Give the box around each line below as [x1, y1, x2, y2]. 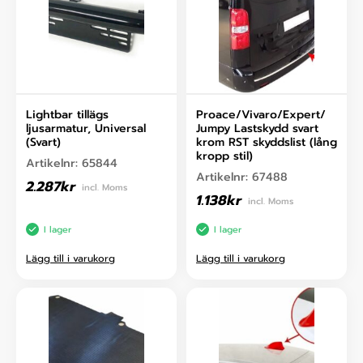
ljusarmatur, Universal [26, 120, 146, 138]
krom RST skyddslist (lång [196, 134, 337, 152]
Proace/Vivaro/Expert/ [196, 106, 326, 124]
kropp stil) [196, 147, 253, 165]
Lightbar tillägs [26, 106, 109, 124]
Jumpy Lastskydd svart [196, 120, 318, 138]
